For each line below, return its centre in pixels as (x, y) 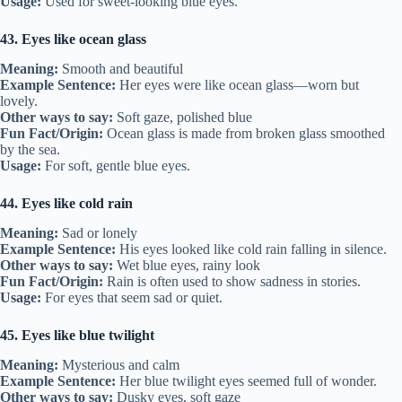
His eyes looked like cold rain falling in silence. (251, 249)
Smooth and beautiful (121, 69)
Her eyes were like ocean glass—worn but (237, 85)
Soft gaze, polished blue (183, 118)
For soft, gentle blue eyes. (116, 166)
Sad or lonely (98, 232)
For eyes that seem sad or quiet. (132, 297)
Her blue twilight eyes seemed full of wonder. (246, 380)
